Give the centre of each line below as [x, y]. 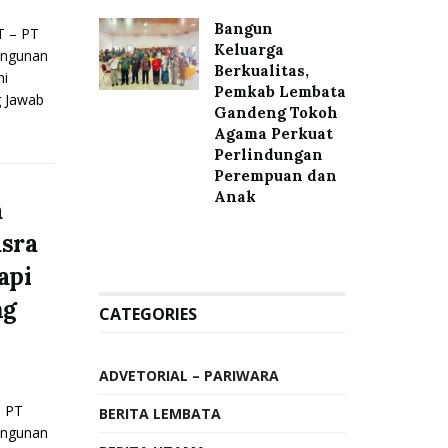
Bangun [243, 28]
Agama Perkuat [273, 133]
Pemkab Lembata [279, 91]
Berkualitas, [261, 70]
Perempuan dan [275, 175]
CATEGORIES [147, 314]
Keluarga [248, 49]
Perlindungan [268, 154]
